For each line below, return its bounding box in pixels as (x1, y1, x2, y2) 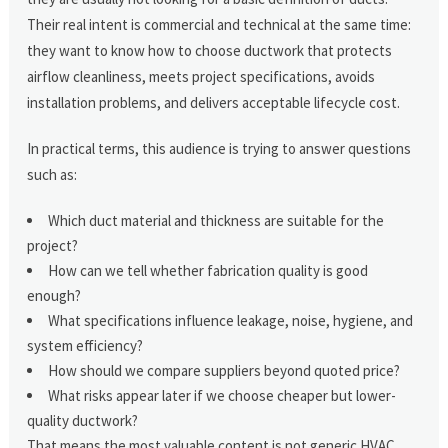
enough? (27, 285, 82, 305)
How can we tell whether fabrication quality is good (48, 260, 369, 280)
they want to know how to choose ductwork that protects (27, 40, 393, 60)
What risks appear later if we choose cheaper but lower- (48, 385, 397, 405)
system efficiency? (27, 335, 144, 355)
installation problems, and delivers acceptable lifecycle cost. (27, 92, 401, 112)
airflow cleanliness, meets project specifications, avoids (27, 66, 376, 86)
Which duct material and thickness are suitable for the (48, 210, 385, 230)
